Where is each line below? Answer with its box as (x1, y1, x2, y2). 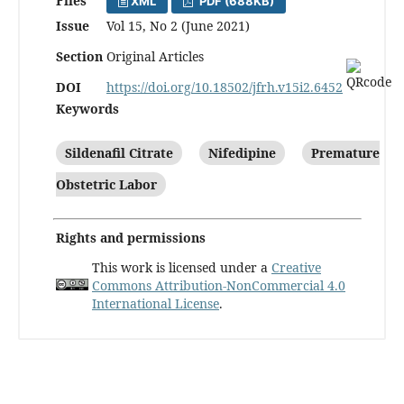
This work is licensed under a (92, 258, 271, 276)
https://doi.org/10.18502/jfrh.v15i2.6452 (106, 78, 343, 96)
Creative (271, 258, 321, 276)
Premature (311, 143, 380, 161)
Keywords (56, 99, 119, 117)
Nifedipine (208, 143, 276, 161)
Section (56, 47, 103, 65)
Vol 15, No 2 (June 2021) (106, 16, 250, 34)
